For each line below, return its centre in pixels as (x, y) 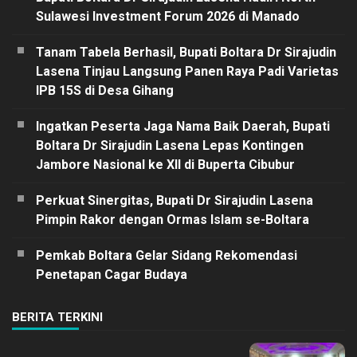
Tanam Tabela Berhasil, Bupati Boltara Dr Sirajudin (186, 52)
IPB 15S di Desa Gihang (105, 90)
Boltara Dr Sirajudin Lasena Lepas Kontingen (170, 145)
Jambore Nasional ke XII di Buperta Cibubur (165, 164)
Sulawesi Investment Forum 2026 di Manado (168, 16)
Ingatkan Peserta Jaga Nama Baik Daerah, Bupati (183, 126)
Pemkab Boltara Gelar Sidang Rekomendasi (167, 255)
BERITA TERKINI (57, 317)
